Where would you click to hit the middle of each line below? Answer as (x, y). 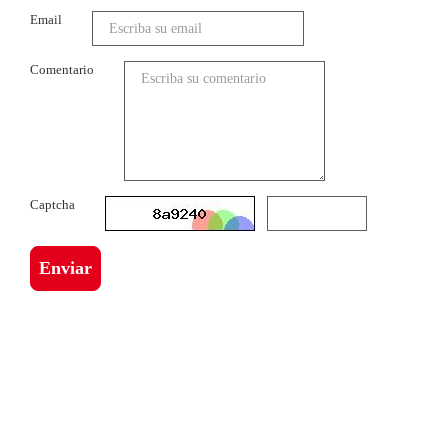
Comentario (62, 69)
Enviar (65, 268)
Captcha (52, 204)
